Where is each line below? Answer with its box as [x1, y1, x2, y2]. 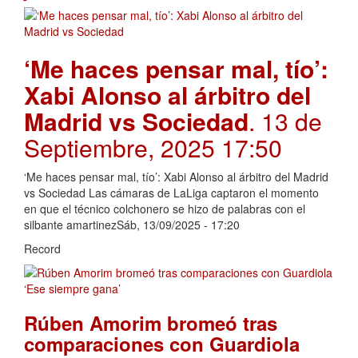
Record [24, 240, 61, 257]
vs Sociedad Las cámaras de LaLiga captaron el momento [24, 184, 319, 201]
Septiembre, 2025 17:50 [24, 129, 282, 165]
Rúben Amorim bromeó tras [24, 308, 277, 336]
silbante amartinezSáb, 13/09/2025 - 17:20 [24, 216, 240, 233]
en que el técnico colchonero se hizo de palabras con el [24, 200, 305, 217]
